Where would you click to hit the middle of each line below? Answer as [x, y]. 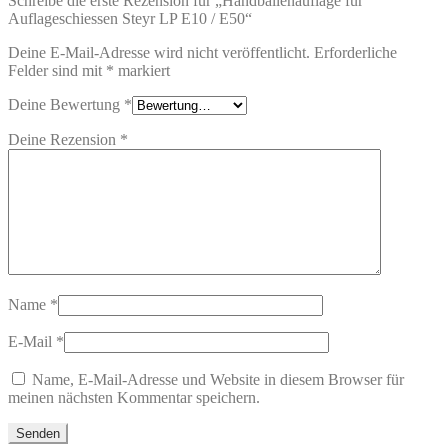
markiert [142, 71]
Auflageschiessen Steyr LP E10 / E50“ [130, 19]
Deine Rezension [64, 140]
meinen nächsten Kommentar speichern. [134, 398]
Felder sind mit [57, 71]
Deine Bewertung [66, 105]
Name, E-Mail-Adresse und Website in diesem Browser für [218, 380]
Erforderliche [355, 53]
